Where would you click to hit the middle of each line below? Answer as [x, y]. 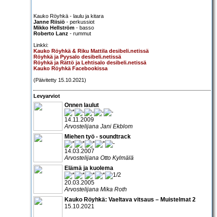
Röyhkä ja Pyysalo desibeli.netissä [77, 56]
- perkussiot [80, 22]
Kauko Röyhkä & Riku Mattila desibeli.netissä [91, 51]
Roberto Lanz [51, 33]
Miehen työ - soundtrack [98, 136]
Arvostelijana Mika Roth [96, 189]
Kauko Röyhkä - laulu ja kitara [69, 16]
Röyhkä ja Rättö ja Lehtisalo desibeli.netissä [90, 62]
